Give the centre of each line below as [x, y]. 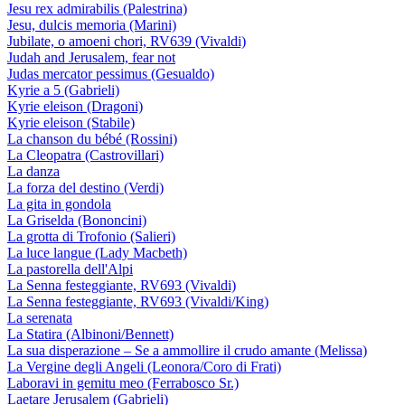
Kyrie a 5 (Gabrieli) [63, 90]
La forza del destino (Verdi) [85, 188]
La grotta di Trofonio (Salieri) [91, 236]
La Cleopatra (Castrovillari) [85, 155]
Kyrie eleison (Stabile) [71, 122]
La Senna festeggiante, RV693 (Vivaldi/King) [138, 301]
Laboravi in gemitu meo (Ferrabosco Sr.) [123, 383]
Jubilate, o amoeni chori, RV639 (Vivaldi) [127, 41]
